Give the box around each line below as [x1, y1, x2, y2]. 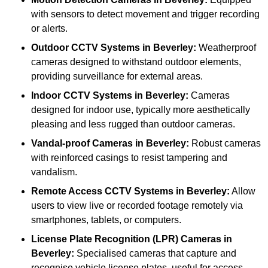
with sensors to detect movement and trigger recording [31, 9, 260, 20]
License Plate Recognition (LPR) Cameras [31, 234, 221, 245]
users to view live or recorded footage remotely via [31, 200, 243, 211]
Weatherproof [196, 42, 256, 53]
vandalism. [31, 167, 77, 178]
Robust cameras [189, 138, 261, 149]
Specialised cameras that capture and [74, 248, 236, 259]
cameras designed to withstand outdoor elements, [31, 57, 241, 68]
